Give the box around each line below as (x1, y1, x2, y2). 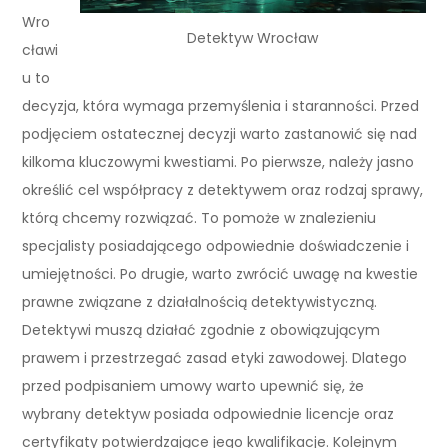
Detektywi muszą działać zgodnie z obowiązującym (22, 319, 381, 340)
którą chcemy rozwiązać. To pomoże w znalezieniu (22, 207, 377, 228)
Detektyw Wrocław (187, 27, 319, 48)
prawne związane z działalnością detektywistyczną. (22, 291, 378, 312)
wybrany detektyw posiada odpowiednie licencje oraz (22, 403, 395, 424)
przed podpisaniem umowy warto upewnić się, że (22, 375, 365, 396)
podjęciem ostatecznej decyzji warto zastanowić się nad (22, 123, 418, 144)
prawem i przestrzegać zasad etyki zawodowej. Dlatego (22, 347, 408, 368)
